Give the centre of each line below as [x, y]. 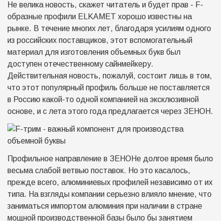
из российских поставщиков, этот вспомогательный [100, 40]
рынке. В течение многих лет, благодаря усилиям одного [109, 28]
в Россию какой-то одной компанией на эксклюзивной [103, 99]
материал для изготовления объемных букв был [94, 52]
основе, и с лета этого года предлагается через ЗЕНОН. [110, 111]
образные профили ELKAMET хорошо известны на [100, 17]
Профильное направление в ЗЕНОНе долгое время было [110, 159]
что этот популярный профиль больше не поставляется [109, 88]
